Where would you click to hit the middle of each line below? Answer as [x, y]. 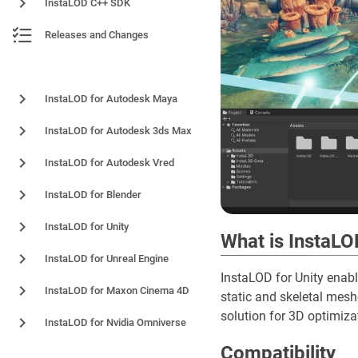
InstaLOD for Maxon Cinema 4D [117, 290]
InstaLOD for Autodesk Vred [109, 163]
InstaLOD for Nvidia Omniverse [115, 322]
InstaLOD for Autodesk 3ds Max [118, 131]
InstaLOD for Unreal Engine [107, 259]
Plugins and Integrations [66, 67]
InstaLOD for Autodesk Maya [111, 99]
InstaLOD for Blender [93, 195]
